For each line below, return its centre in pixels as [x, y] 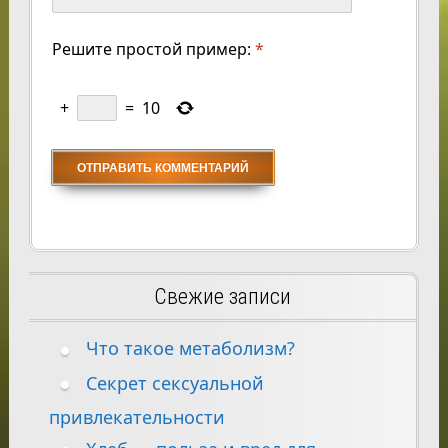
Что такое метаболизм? [190, 348]
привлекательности [136, 416]
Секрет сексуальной [174, 382]
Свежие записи [222, 297]
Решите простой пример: [151, 49]
